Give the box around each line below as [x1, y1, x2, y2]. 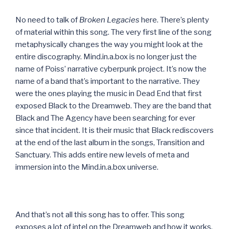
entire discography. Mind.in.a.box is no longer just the [15, 52, 197, 61]
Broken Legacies [79, 15, 140, 25]
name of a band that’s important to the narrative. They [15, 76, 200, 86]
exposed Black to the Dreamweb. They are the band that [15, 101, 212, 110]
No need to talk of [15, 15, 79, 25]
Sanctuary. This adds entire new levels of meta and [15, 150, 189, 159]
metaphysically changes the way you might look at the [15, 39, 203, 49]
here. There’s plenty [140, 15, 209, 25]
